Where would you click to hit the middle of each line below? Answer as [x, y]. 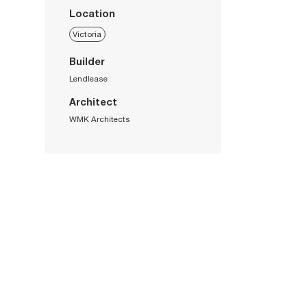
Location [92, 13]
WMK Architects [99, 119]
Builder [87, 61]
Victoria [87, 34]
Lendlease [88, 78]
